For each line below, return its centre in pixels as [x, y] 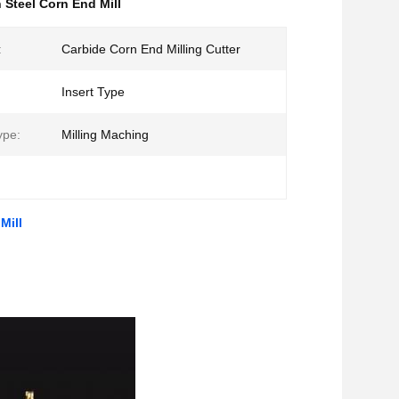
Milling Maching [105, 134]
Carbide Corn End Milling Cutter [151, 49]
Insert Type [93, 92]
